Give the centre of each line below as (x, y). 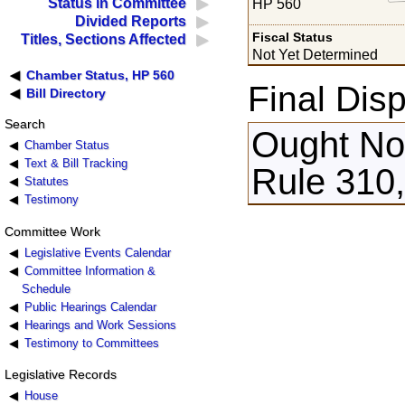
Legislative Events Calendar (97, 252)
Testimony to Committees (91, 343)
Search (24, 124)
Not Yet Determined (316, 54)
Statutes (46, 182)
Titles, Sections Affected (104, 40)
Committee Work (52, 231)
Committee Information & (89, 270)
